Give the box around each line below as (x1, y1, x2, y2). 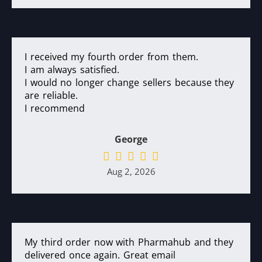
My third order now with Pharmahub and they (25, 236, 234, 249)
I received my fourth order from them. (25, 50, 198, 63)
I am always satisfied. (25, 63, 119, 76)
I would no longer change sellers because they (25, 76, 235, 89)
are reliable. (25, 89, 78, 102)
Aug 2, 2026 (106, 166, 156, 177)
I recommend (25, 102, 85, 115)
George (115, 133, 147, 146)
